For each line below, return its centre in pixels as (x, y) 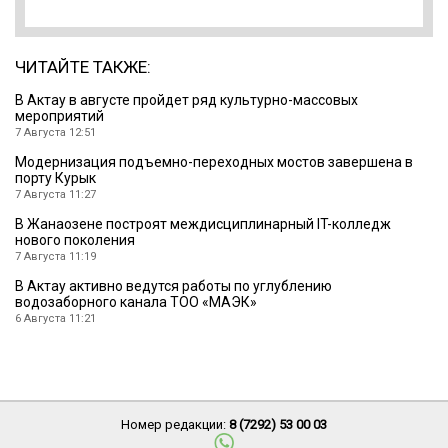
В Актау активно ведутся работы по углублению (173, 286)
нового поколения (75, 240)
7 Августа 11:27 (55, 195)
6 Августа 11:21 (55, 319)
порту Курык (55, 178)
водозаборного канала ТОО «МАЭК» (136, 302)
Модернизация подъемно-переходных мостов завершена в (214, 162)
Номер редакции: (175, 425)
